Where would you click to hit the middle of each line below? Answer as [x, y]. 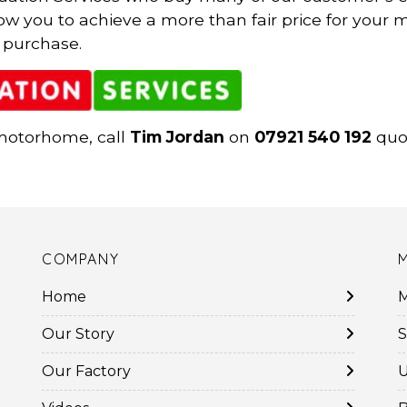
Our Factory [86, 371]
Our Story [78, 334]
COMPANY [81, 259]
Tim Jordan [177, 137]
